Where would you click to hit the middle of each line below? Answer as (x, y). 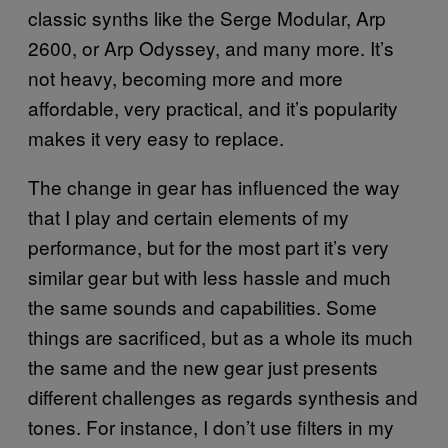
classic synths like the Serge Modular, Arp (207, 17)
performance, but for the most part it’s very (208, 246)
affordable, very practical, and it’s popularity (213, 107)
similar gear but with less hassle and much (209, 276)
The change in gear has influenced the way (214, 186)
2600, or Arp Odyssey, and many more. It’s (211, 47)
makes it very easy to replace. (156, 137)
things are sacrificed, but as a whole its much (220, 336)
